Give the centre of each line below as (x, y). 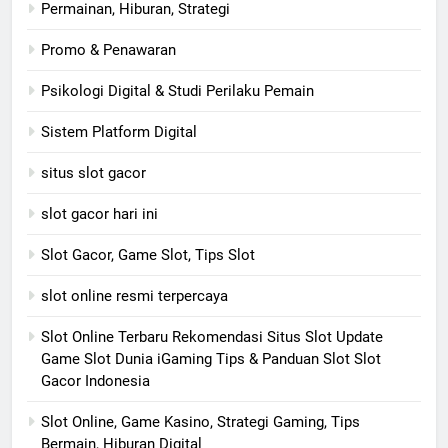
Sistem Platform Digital (119, 132)
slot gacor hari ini (99, 214)
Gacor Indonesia (95, 381)
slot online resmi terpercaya (134, 296)
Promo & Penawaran (108, 50)
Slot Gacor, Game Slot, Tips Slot (148, 255)
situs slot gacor (93, 173)
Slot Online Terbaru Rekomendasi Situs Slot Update (212, 337)
